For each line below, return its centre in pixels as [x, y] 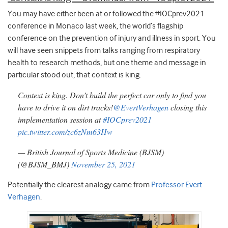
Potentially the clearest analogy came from [79, 185]
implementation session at [60, 120]
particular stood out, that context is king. [74, 75]
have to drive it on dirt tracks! [65, 107]
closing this [188, 107]
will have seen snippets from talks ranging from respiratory [104, 51]
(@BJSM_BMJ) [45, 164]
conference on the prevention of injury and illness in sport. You [112, 38]
